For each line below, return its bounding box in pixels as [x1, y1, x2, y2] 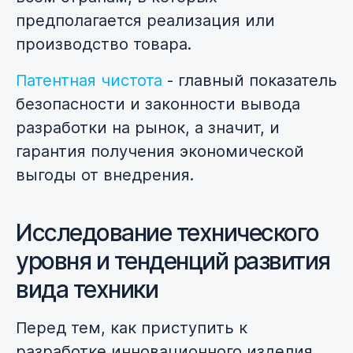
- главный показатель [162, 71, 337, 91]
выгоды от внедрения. [16, 165, 194, 185]
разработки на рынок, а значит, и [16, 118, 280, 138]
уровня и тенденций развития [16, 247, 330, 276]
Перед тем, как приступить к [16, 318, 247, 338]
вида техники [16, 275, 158, 304]
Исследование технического [16, 218, 319, 247]
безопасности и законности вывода [16, 95, 300, 114]
